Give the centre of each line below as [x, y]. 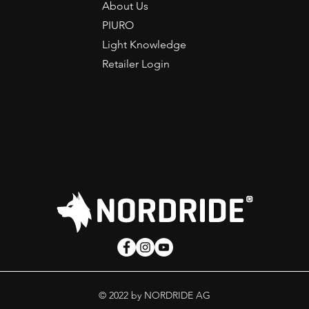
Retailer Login [136, 64]
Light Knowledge [144, 44]
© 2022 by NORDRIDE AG [154, 295]
